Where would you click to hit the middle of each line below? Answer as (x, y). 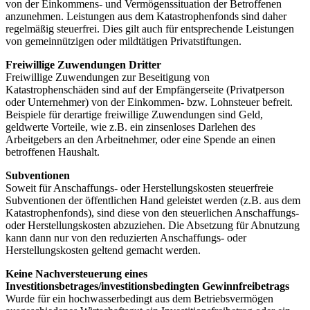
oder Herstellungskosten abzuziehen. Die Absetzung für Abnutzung (153, 225)
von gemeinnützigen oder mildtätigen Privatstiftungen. (124, 41)
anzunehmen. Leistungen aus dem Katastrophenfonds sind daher (146, 16)
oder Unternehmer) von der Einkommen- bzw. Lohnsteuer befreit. (149, 102)
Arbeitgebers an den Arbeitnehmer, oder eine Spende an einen (140, 139)
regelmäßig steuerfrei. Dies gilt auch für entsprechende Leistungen (150, 28)
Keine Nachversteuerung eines (76, 273)
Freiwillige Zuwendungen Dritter (83, 64)
